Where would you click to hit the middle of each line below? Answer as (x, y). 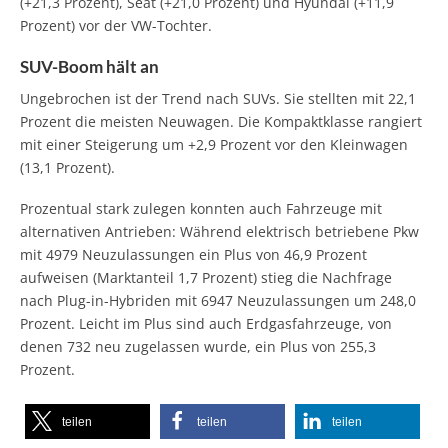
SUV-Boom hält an (89, 66)
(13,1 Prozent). (67, 168)
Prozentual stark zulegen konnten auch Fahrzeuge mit (201, 209)
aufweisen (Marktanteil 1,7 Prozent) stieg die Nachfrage (206, 278)
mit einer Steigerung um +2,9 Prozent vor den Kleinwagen (214, 145)
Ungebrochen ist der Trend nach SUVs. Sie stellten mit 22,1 (218, 99)
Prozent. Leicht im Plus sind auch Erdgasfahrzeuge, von (206, 324)
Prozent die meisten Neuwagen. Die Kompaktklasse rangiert (221, 122)
